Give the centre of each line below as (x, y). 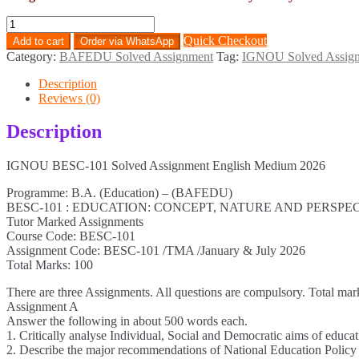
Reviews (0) (69, 98)
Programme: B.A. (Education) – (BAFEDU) (119, 193)
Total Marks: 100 (50, 265)
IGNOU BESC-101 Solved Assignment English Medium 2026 (166, 166)
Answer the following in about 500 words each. (127, 321)
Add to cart (38, 41)
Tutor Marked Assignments (75, 222)
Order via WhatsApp (127, 41)
